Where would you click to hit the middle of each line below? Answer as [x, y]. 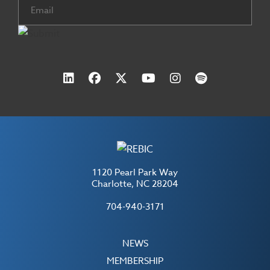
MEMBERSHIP [135, 261]
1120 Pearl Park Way [135, 172]
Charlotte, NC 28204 [135, 184]
